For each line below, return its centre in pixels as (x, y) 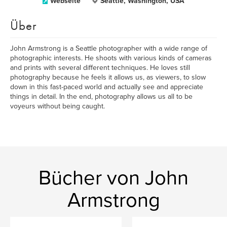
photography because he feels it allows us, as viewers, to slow (108, 77)
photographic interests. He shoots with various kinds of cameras (111, 58)
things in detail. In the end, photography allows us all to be (101, 97)
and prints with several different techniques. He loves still (100, 68)
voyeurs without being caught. (58, 106)
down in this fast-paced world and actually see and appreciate (107, 87)
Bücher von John (113, 178)
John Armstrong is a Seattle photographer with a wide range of (109, 48)
